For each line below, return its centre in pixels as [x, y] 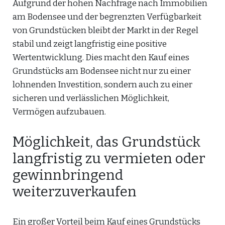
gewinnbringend [68, 175]
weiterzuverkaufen [75, 192]
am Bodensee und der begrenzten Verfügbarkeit [107, 17]
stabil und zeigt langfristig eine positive [90, 44]
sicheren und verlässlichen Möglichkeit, [91, 98]
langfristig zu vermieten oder [109, 158]
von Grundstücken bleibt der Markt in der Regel [105, 30]
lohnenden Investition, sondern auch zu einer [102, 85]
